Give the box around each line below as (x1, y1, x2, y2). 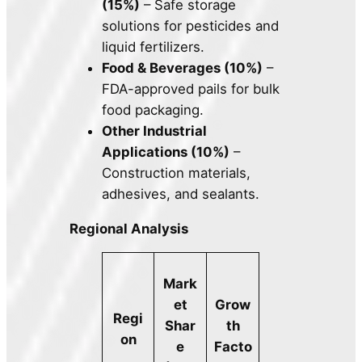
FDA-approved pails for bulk (102, 80, 280, 97)
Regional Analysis (69, 220, 189, 237)
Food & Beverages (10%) (102, 59, 263, 76)
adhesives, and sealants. (102, 185, 260, 202)
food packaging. (102, 101, 204, 118)
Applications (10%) (102, 143, 230, 160)
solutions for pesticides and (102, 17, 280, 34)
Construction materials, (102, 164, 251, 181)
